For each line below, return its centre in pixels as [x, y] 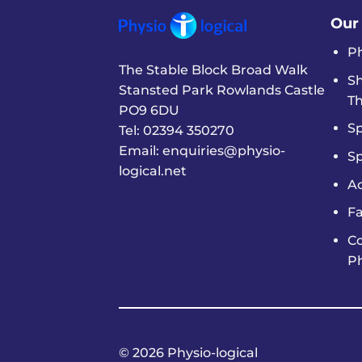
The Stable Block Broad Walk [213, 69]
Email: [141, 150]
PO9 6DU [149, 110]
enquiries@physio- [224, 150]
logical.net [153, 170]
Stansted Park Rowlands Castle [222, 90]
